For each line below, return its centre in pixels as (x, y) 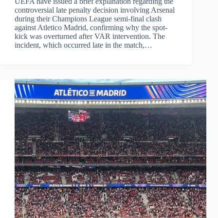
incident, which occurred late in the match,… (83, 45)
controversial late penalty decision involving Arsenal (95, 10)
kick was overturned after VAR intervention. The (90, 36)
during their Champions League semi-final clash (88, 19)
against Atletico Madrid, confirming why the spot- (91, 28)
